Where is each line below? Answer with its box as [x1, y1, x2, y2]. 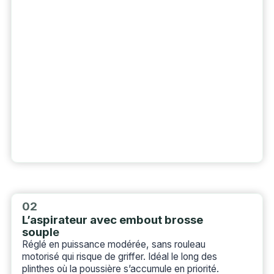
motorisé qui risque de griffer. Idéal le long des [21, 250, 217, 262]
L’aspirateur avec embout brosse [21, 212, 203, 227]
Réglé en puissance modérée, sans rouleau [21, 238, 206, 250]
